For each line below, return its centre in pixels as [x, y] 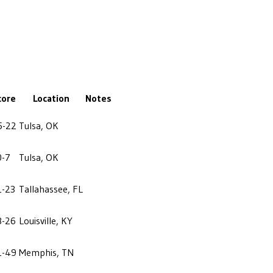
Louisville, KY [46, 220]
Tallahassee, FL [51, 189]
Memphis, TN [46, 252]
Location [51, 98]
